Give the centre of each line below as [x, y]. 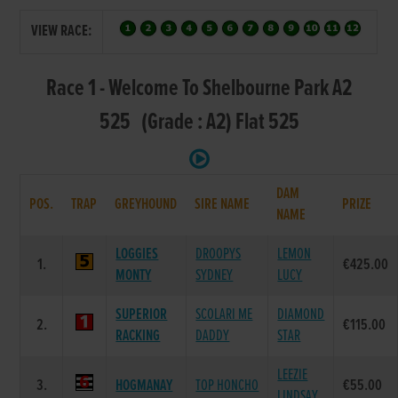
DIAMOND [301, 314]
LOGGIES [137, 254]
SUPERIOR [142, 314]
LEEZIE [293, 375]
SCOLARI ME [224, 314]
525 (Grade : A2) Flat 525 [199, 122]
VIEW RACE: [62, 31]
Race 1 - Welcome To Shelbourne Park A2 [199, 88]
